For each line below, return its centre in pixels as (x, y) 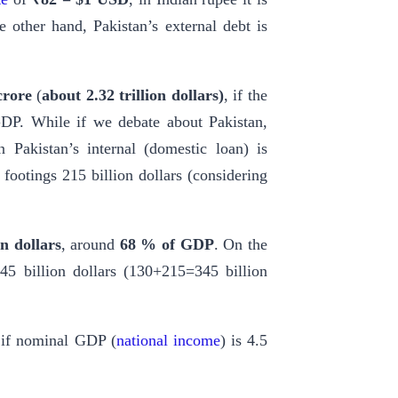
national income (168, 341)
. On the (241, 245)
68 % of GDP (167, 245)
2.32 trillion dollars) (155, 96)
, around (90, 245)
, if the (246, 96)
